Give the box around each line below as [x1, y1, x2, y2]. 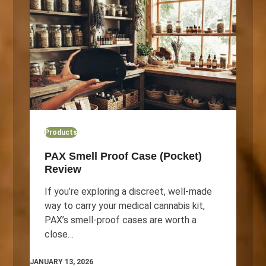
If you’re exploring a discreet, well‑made [44, 185, 212, 197]
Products [44, 128, 77, 137]
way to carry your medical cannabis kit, [44, 199, 205, 211]
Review [44, 163, 81, 175]
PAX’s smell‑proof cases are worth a [44, 214, 197, 226]
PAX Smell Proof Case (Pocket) [44, 150, 202, 162]
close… [44, 228, 74, 240]
